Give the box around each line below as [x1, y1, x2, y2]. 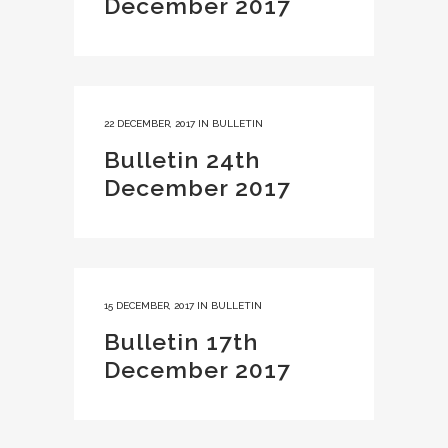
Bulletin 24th [104, 146, 260, 173]
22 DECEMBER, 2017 [104, 118, 195, 129]
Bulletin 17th [104, 328, 258, 355]
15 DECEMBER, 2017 [104, 300, 194, 311]
